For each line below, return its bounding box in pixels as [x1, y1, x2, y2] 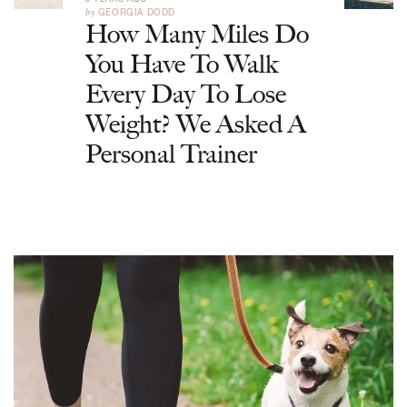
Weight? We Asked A [85, 108, 306, 139]
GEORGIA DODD [97, 6, 176, 17]
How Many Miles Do [85, 18, 309, 49]
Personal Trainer [85, 138, 257, 169]
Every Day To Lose [85, 78, 286, 109]
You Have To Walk [85, 48, 278, 79]
